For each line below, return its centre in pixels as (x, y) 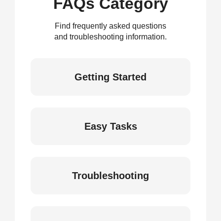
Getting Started (110, 77)
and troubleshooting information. (110, 37)
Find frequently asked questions (110, 26)
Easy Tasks (110, 126)
